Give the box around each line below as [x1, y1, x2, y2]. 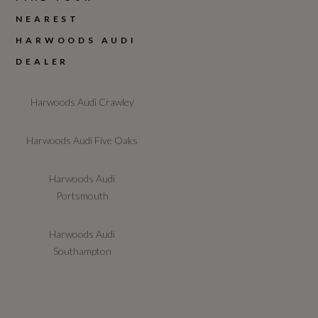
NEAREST [16, 13, 80, 25]
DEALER [16, 56, 70, 67]
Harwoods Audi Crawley [30, 96, 134, 109]
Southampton [53, 245, 111, 258]
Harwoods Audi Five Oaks [26, 134, 138, 147]
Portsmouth [55, 190, 109, 202]
